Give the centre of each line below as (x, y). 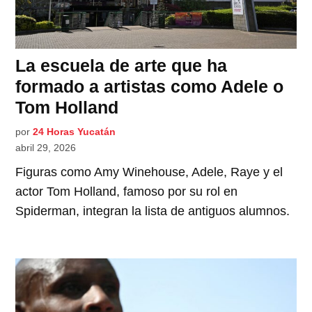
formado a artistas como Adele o (150, 86)
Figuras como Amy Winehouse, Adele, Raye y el (149, 172)
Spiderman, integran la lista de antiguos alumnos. (153, 211)
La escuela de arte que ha (122, 65)
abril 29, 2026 (46, 147)
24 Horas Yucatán (75, 131)
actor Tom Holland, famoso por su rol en (127, 191)
